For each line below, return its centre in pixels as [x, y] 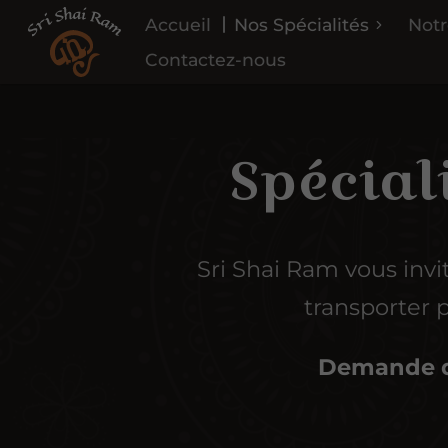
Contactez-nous [216, 59]
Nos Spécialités [301, 24]
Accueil [178, 24]
